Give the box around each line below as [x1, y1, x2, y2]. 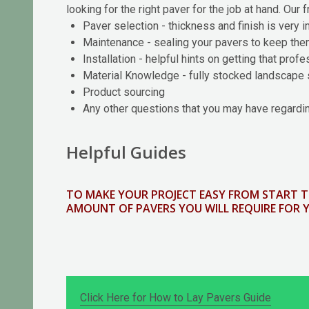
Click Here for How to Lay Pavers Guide [80, 291, 271, 304]
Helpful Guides [66, 141, 186, 163]
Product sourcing [83, 86, 165, 99]
